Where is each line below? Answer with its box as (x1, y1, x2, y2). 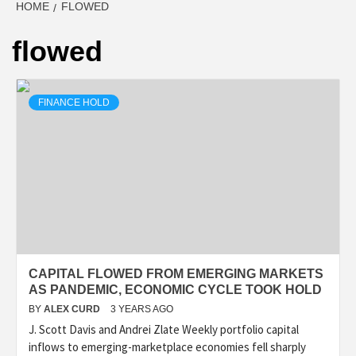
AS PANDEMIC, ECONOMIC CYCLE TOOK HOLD (29, 283, 322, 297)
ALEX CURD (44, 304, 103, 315)
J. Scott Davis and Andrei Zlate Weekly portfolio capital (29, 322, 299, 338)
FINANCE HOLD (38, 97, 110, 109)
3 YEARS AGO (110, 304, 173, 315)
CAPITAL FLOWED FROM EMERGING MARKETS (29, 267, 323, 281)
